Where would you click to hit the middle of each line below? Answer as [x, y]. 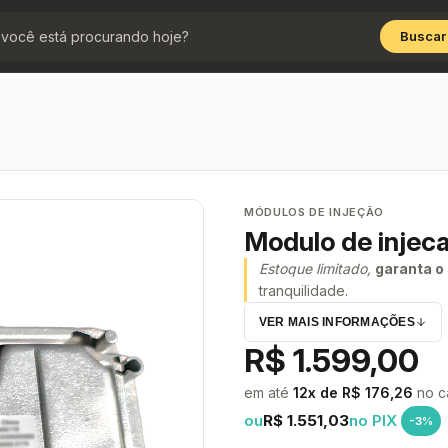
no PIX [373, 420]
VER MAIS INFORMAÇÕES [337, 322]
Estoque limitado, [315, 268]
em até [268, 392]
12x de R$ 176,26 [353, 392]
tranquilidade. [303, 290]
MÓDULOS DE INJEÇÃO [314, 212]
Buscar [423, 35]
